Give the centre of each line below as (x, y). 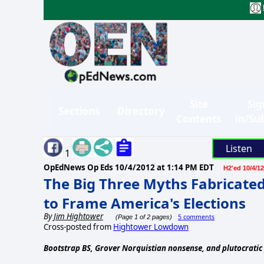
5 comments (196, 217)
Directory (141, 111)
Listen (239, 148)
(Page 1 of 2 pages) (143, 217)
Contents (199, 118)
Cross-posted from (78, 227)
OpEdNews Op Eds (79, 167)
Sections (79, 111)
